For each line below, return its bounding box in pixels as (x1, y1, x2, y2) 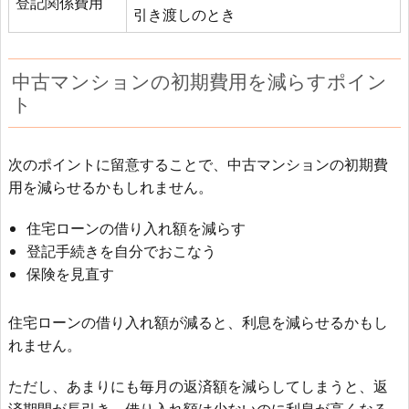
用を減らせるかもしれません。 (8, 177, 213, 197)
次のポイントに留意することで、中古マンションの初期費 (8, 154, 388, 174)
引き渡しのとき (133, 5, 236, 25)
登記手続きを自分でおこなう (26, 241, 216, 261)
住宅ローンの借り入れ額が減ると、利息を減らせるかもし (8, 312, 388, 332)
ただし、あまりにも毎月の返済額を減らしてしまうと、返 (8, 376, 388, 396)
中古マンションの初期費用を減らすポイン (12, 68, 387, 95)
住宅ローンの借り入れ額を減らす (26, 218, 246, 238)
